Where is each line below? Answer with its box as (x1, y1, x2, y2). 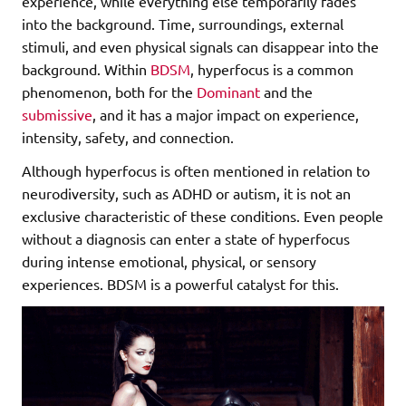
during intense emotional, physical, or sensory (22, 252, 316, 271)
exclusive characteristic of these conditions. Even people (22, 207, 383, 226)
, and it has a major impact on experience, (92, 105, 359, 124)
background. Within (22, 60, 150, 79)
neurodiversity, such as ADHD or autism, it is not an (22, 184, 351, 203)
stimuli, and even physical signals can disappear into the (22, 37, 379, 56)
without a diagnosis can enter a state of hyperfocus (22, 229, 350, 248)
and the (260, 82, 313, 101)
